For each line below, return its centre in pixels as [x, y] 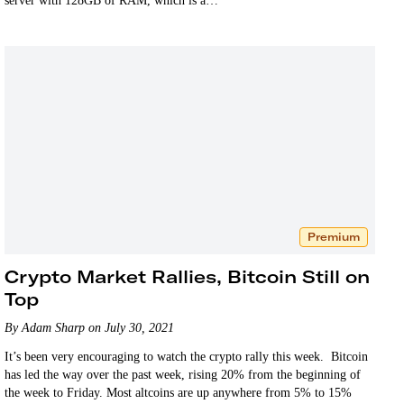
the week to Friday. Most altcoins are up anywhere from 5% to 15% [179, 392]
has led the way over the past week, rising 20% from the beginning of [183, 374]
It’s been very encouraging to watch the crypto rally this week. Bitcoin [187, 356]
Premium [333, 236]
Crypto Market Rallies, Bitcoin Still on [188, 276]
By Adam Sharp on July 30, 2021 [90, 327]
